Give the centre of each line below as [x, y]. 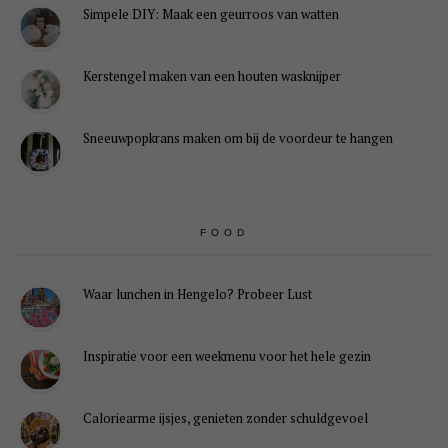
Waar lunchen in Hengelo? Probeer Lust [197, 294]
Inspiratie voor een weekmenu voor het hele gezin [226, 356]
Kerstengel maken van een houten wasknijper [211, 75]
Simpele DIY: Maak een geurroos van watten [210, 13]
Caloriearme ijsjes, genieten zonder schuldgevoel [225, 418]
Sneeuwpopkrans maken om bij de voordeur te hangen [237, 137]
